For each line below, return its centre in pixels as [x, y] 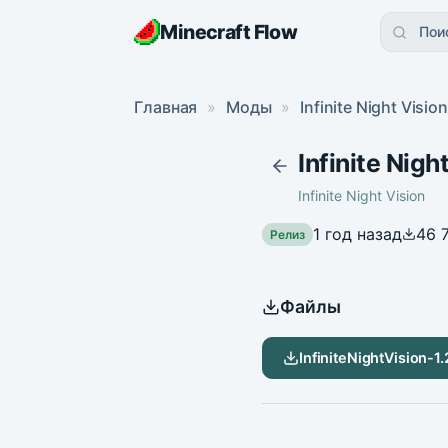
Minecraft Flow [229, 31]
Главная [166, 107]
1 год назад [357, 233]
